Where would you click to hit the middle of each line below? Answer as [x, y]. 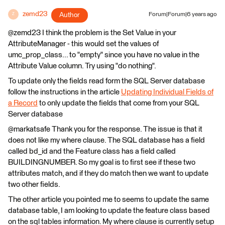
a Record [23, 103]
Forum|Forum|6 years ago [183, 14]
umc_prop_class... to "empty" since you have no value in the [104, 55]
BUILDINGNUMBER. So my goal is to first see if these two [102, 162]
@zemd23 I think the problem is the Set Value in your [92, 33]
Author [70, 15]
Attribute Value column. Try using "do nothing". [82, 66]
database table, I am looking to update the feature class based [109, 210]
